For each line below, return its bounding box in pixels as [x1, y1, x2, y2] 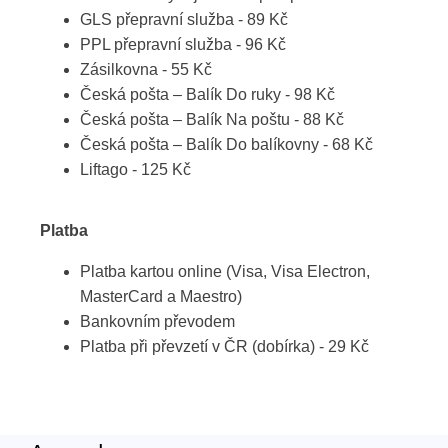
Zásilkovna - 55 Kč [80, 61, 212, 78]
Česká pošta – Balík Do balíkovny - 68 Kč [80, 136, 373, 153]
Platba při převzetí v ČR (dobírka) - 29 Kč [80, 338, 369, 355]
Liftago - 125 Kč [80, 161, 191, 178]
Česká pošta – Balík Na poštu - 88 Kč [80, 111, 344, 128]
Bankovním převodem [80, 313, 235, 330]
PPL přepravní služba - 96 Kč [80, 36, 286, 53]
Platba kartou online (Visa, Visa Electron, [80, 263, 370, 280]
